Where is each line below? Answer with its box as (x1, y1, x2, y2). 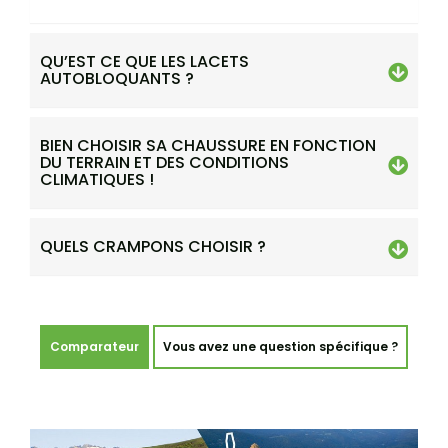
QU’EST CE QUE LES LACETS (40, 50, 249, 74)
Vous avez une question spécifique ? (163, 338, 398, 356)
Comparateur (50, 338, 139, 356)
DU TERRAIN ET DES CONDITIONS (40, 151, 289, 175)
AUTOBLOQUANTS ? (40, 67, 194, 91)
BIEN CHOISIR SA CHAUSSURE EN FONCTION (40, 134, 376, 158)
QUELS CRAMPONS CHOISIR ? (40, 235, 266, 259)
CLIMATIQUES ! (40, 168, 154, 192)
